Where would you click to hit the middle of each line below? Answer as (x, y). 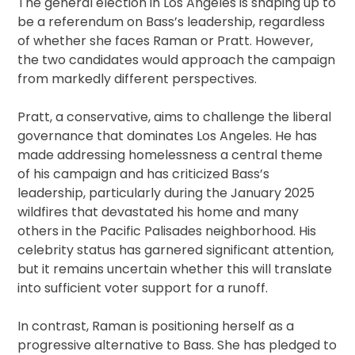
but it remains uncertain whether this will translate (175, 269)
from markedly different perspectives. (137, 79)
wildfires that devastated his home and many (158, 212)
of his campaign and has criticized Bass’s (144, 174)
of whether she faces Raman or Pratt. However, (166, 41)
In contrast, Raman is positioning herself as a (156, 326)
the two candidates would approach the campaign (177, 60)
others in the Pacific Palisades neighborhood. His (167, 231)
